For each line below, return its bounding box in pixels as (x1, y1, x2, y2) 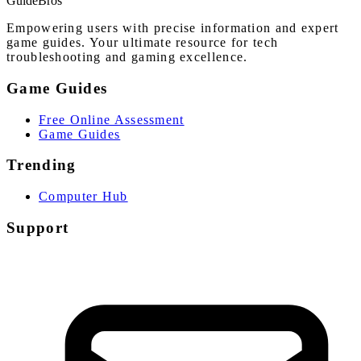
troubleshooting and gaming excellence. (6, 50, 248, 64)
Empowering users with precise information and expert (6, 21, 339, 35)
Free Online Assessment (39, 112, 185, 127)
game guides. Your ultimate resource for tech (6, 35, 279, 50)
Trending (6, 156, 77, 174)
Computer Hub (39, 189, 128, 204)
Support (6, 218, 69, 236)
